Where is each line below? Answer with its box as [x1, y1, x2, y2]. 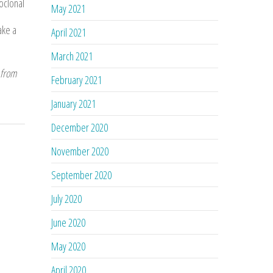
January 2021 [51, 96, 96, 111]
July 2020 [51, 191, 82, 206]
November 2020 [51, 143, 109, 158]
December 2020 [51, 119, 108, 135]
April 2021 [51, 24, 87, 40]
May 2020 [51, 238, 86, 253]
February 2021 [51, 72, 102, 87]
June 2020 [51, 214, 86, 230]
